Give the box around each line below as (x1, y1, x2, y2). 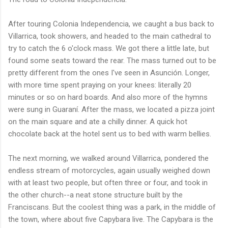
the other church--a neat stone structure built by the (8, 190, 183, 199)
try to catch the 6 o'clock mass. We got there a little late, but (8, 43, 209, 53)
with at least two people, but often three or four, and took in (8, 178, 208, 187)
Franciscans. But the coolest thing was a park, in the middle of (8, 202, 216, 212)
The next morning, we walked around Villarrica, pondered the (8, 153, 209, 163)
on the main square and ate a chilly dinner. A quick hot (8, 117, 187, 126)
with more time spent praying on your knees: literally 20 (8, 80, 191, 90)
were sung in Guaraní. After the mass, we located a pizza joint (8, 104, 215, 114)
